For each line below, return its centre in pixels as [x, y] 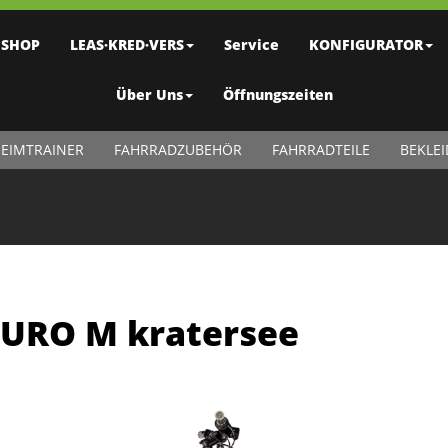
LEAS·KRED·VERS [126, 44]
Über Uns [149, 94]
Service [251, 44]
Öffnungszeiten [277, 94]
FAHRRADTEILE [320, 149]
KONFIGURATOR [365, 44]
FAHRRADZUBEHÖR [177, 149]
